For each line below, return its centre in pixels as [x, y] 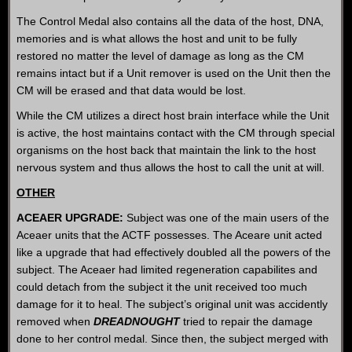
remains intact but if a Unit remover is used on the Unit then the [174, 73]
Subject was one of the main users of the [226, 218]
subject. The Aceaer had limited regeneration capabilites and [167, 269]
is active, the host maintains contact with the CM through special [176, 133]
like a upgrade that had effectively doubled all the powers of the [174, 252]
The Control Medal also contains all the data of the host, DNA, [170, 21]
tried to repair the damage [246, 321]
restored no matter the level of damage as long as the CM [160, 56]
